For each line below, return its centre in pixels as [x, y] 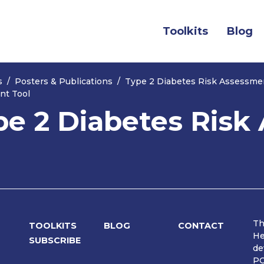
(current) [232, 30]
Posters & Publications [64, 82]
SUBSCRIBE [55, 241]
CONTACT [201, 226]
